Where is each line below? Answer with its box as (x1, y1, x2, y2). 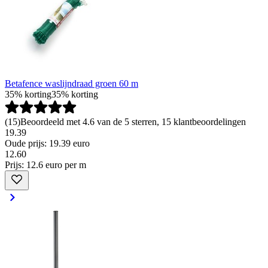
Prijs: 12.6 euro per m (5, 159, 86, 170)
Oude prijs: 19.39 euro (5, 138, 90, 148)
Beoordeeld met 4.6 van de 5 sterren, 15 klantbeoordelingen (20, 116, 246, 127)
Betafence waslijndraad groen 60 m (5, 78, 138, 89)
